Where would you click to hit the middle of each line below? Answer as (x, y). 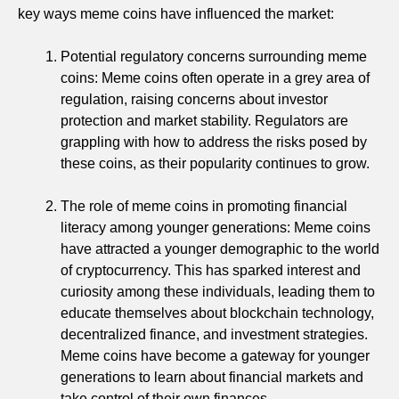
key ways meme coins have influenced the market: (176, 13)
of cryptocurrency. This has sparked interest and (211, 270)
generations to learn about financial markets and (212, 377)
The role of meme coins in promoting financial (204, 206)
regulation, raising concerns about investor (194, 99)
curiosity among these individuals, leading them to (218, 291)
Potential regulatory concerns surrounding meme (214, 56)
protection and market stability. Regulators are (204, 120)
